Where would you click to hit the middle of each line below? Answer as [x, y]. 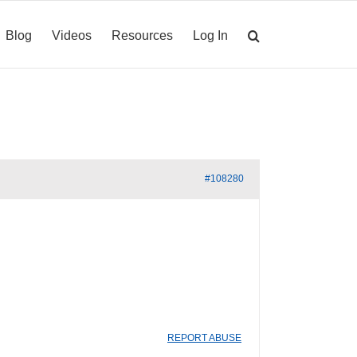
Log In [210, 35]
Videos [72, 35]
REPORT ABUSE [204, 338]
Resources [142, 35]
